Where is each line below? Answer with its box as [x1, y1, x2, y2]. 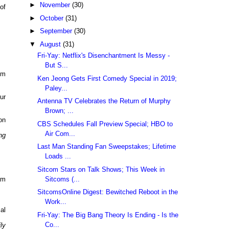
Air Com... [45, 129, 76, 138]
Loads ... [45, 152, 72, 161]
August [39, 40, 63, 48]
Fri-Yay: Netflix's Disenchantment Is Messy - [37, 52, 170, 60]
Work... [45, 198, 67, 206]
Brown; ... [45, 107, 74, 115]
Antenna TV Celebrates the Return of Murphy [37, 97, 171, 105]
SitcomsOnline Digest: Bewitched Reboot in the [37, 188, 178, 196]
